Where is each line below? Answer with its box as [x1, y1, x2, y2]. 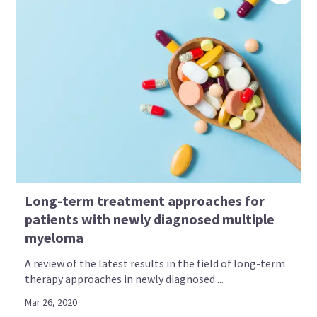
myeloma [25, 229, 84, 247]
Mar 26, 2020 [25, 296, 78, 309]
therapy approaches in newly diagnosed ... [25, 272, 224, 287]
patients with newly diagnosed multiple [25, 210, 275, 229]
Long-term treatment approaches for [25, 192, 265, 210]
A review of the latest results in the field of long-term [25, 256, 286, 271]
